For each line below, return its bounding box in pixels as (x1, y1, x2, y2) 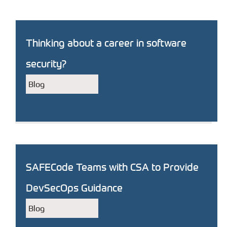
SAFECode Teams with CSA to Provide (26, 161, 199, 173)
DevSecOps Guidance (26, 181, 123, 194)
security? (26, 57, 66, 70)
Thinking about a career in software (26, 36, 186, 49)
